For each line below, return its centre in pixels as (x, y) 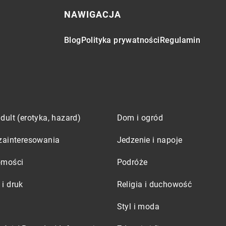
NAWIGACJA (93, 14)
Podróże (132, 162)
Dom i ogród (140, 118)
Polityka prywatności (120, 40)
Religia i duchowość (154, 184)
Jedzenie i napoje (150, 140)
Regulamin (180, 40)
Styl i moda (138, 207)
